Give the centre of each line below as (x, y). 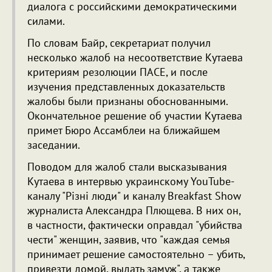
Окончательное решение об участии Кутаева (135, 116)
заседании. (54, 145)
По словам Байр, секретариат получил (119, 43)
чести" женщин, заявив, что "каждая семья (129, 240)
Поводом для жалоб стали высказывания (127, 167)
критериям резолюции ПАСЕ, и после (117, 72)
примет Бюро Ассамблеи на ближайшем (124, 131)
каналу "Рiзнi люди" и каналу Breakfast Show (134, 196)
